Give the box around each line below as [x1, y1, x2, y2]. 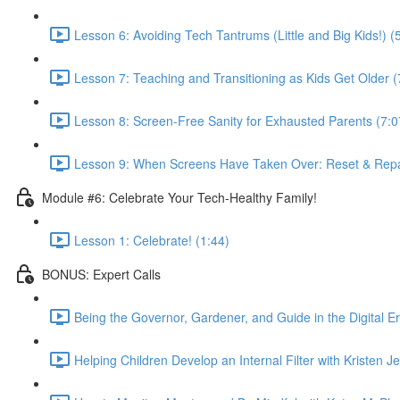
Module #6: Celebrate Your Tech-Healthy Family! [42, 187, 317, 206]
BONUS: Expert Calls [42, 264, 161, 283]
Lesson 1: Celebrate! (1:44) [74, 230, 229, 249]
